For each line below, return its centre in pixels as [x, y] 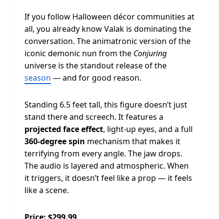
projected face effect [64, 129]
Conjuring [150, 53]
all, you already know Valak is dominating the [108, 29]
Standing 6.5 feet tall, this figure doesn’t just [106, 105]
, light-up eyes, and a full [148, 129]
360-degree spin [55, 141]
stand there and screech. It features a [94, 117]
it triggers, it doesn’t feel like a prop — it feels [108, 178]
